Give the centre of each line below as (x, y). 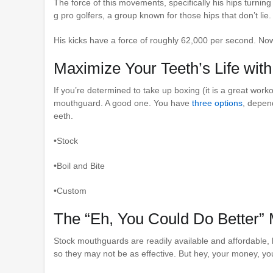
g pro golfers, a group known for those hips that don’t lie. (162, 16)
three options (217, 103)
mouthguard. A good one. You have (123, 103)
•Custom (70, 191)
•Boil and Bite (79, 166)
